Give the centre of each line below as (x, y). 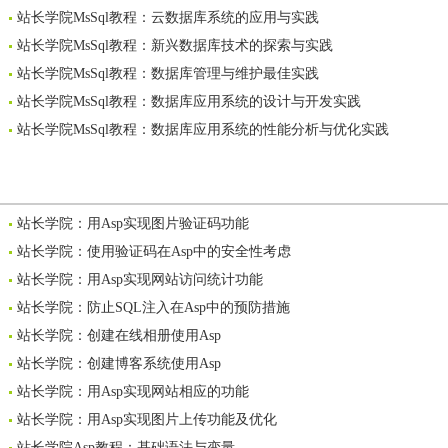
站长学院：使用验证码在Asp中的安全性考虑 (154, 251)
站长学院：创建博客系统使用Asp (119, 363)
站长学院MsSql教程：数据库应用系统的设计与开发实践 (189, 101)
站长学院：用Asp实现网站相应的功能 (133, 391)
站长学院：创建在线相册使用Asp (119, 335)
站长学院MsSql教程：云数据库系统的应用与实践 (168, 17)
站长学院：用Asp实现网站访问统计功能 (140, 279)
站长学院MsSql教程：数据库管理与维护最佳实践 (168, 73)
